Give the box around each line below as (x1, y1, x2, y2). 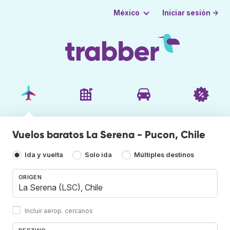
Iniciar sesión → (162, 8, 219, 17)
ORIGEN (18, 173, 42, 181)
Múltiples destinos (133, 151, 194, 159)
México (113, 9, 140, 17)
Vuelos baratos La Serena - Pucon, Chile (12, 128, 205, 141)
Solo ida (85, 151, 112, 159)
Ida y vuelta (25, 151, 63, 159)
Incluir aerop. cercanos (25, 206, 93, 215)
